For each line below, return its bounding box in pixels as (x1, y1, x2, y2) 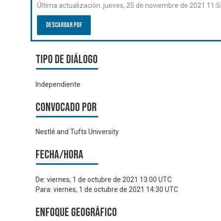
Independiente (36, 80, 80, 88)
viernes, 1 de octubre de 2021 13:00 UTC (47, 175, 172, 184)
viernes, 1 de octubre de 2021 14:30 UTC (53, 185, 178, 193)
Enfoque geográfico (36, 205, 117, 220)
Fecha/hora (36, 147, 83, 162)
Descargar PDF (46, 21, 82, 29)
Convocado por (36, 100, 97, 114)
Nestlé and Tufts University (36, 128, 119, 136)
